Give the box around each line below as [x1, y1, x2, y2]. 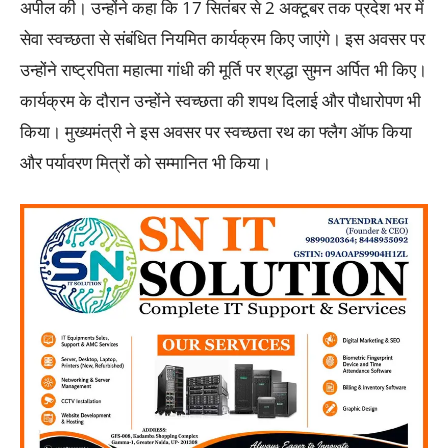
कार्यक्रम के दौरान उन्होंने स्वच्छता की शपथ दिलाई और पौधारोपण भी [20, 89, 421, 113]
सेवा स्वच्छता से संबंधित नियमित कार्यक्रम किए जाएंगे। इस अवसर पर [20, 27, 425, 51]
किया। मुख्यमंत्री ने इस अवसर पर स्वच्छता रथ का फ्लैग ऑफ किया [20, 120, 412, 144]
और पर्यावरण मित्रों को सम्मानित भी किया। [20, 151, 271, 175]
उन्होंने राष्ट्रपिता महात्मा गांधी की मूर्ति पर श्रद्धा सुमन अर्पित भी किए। [20, 58, 427, 82]
